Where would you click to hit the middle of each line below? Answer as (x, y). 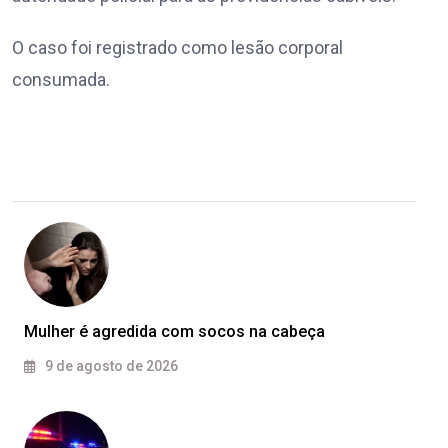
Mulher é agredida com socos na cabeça (174, 332)
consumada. (61, 80)
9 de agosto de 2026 (110, 366)
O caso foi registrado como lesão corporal (177, 48)
